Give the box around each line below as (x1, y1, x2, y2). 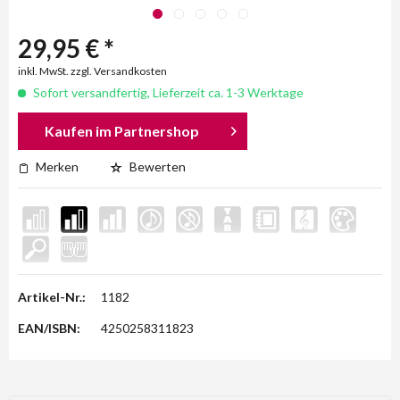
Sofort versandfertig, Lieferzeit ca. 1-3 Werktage (30, 85, 304, 100)
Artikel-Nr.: (18, 289, 86, 304)
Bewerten (127, 159, 186, 174)
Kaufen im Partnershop (45, 122, 200, 139)
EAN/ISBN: (18, 321, 80, 336)
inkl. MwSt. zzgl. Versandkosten (18, 64, 167, 78)
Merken (36, 159, 79, 174)
